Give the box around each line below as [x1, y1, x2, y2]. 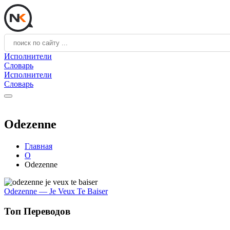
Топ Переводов [4, 205, 70, 217]
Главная [25, 141, 52, 150]
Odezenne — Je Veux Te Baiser [4, 186, 108, 196]
